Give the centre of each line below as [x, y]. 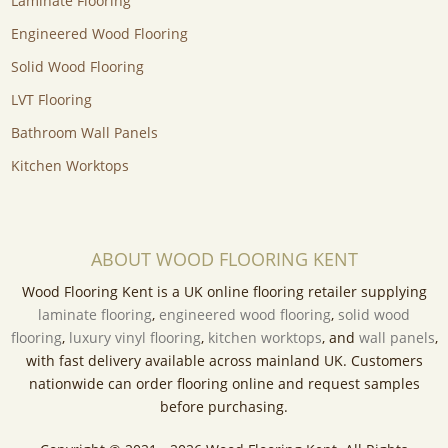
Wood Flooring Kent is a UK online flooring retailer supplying [224, 292]
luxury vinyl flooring [134, 338]
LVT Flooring [51, 100]
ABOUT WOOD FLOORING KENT [224, 259]
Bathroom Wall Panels [84, 133]
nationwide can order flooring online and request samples [224, 384]
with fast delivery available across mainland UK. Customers [224, 361]
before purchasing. [224, 407]
